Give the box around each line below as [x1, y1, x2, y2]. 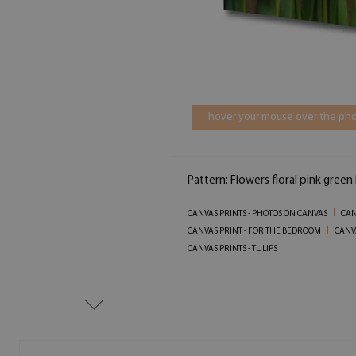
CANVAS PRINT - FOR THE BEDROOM [187, 226, 321, 236]
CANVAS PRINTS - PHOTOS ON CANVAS [187, 209, 327, 219]
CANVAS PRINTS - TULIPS [187, 244, 277, 253]
